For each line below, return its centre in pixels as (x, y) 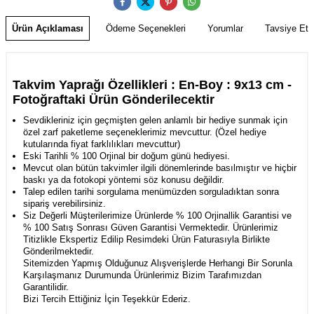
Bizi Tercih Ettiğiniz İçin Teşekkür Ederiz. (107, 299)
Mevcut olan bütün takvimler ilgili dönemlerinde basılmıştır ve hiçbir (160, 168)
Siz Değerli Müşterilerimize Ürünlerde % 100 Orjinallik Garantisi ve (157, 216)
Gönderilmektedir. (59, 252)
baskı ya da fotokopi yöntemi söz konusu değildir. (124, 180)
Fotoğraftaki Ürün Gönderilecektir (114, 100)
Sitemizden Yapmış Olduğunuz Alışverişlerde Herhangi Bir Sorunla (158, 264)
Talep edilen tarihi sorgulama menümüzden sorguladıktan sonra (151, 192)
